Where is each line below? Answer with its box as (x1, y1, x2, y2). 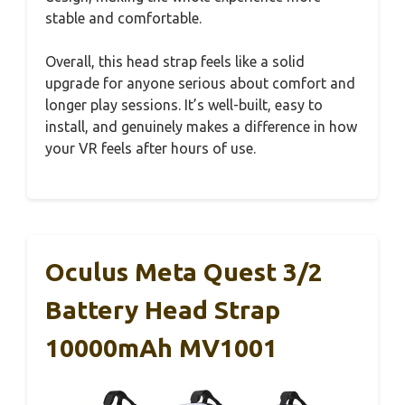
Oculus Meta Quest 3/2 (45, 257, 323, 286)
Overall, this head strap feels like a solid (45, 52, 305, 70)
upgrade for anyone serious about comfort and (45, 74, 355, 91)
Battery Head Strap (45, 295, 280, 324)
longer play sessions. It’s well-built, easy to (45, 96, 323, 113)
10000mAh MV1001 (45, 333, 278, 362)
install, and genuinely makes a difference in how (45, 118, 357, 135)
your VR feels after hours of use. (45, 139, 256, 156)
